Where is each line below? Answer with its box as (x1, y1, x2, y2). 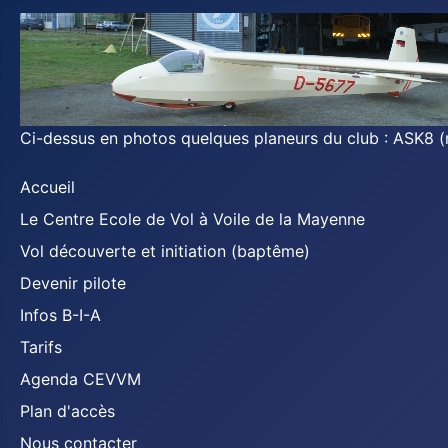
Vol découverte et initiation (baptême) (20, 241, 310, 261)
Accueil (20, 177, 75, 197)
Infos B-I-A (20, 305, 101, 325)
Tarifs (20, 337, 62, 357)
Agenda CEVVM (20, 369, 141, 389)
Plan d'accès (20, 401, 115, 421)
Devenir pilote (20, 273, 126, 293)
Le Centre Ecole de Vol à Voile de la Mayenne (20, 209, 365, 229)
